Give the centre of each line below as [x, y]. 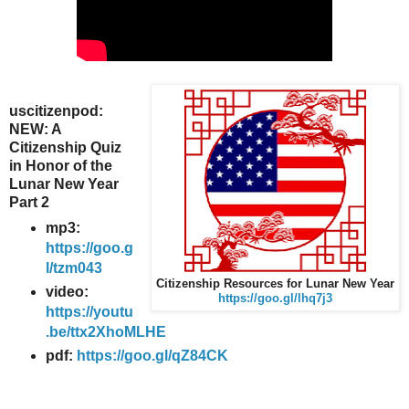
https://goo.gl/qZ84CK [152, 356]
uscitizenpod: [56, 110]
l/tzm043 [73, 268]
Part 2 [29, 202]
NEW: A [35, 129]
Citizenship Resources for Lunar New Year [275, 283]
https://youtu [89, 312]
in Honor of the [61, 165]
